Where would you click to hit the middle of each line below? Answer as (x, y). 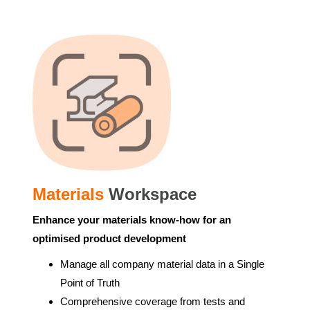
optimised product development (109, 238)
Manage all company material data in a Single (162, 264)
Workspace (153, 194)
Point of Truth (90, 283)
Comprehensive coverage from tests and (153, 301)
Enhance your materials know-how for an (132, 220)
